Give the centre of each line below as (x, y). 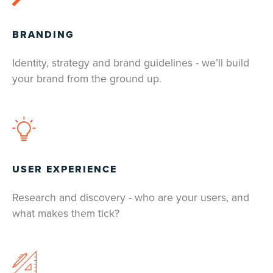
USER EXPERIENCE (65, 170)
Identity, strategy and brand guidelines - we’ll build (131, 63)
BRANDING (43, 35)
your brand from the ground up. (87, 79)
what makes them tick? (66, 214)
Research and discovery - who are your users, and (131, 198)
